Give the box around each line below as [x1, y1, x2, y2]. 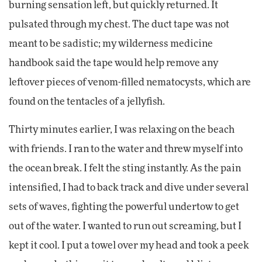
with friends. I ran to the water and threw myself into [9, 144, 243, 154]
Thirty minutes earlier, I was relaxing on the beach [9, 125, 235, 135]
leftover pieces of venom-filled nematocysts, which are [9, 78, 251, 88]
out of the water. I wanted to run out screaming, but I [9, 222, 242, 232]
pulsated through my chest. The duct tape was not [9, 20, 229, 30]
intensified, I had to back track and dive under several [9, 183, 249, 193]
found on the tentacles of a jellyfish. [9, 97, 165, 107]
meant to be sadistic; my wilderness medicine [9, 39, 213, 49]
